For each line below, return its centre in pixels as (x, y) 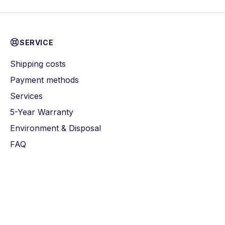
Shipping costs (38, 64)
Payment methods (44, 80)
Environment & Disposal (55, 128)
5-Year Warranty (42, 112)
